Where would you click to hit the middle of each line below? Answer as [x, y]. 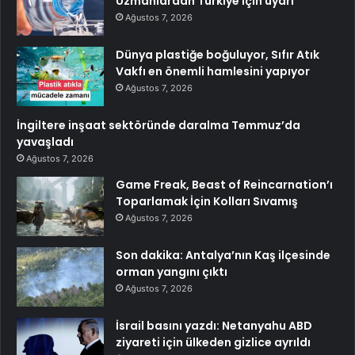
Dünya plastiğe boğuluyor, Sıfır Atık [218, 55]
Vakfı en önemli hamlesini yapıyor [213, 72]
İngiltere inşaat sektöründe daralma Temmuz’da [158, 126]
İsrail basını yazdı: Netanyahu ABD [214, 326]
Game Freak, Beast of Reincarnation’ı [224, 185]
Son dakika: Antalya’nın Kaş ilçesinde [223, 256]
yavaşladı [45, 142]
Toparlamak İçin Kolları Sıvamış [207, 202]
